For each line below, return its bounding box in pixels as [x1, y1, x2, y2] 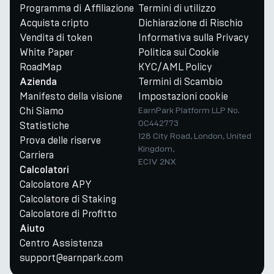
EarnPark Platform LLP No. [138, 105, 240, 116]
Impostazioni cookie [138, 91, 228, 102]
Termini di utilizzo [138, 2, 216, 14]
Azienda [20, 77, 57, 87]
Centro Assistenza [20, 237, 103, 249]
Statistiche [20, 120, 69, 131]
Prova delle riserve [20, 135, 101, 146]
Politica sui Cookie [138, 46, 219, 58]
